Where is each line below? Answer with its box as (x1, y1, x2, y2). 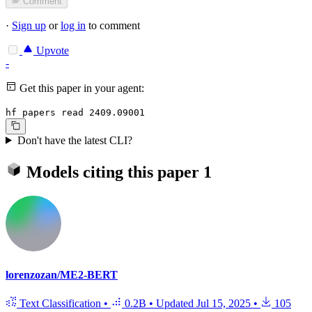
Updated (156, 297, 196, 310)
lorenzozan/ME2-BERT (6, 268, 118, 281)
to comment (86, 19, 140, 32)
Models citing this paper (22, 162, 203, 181)
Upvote (33, 45, 69, 57)
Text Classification (17, 297, 104, 310)
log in (61, 19, 86, 32)
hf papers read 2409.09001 (6, 107, 145, 118)
